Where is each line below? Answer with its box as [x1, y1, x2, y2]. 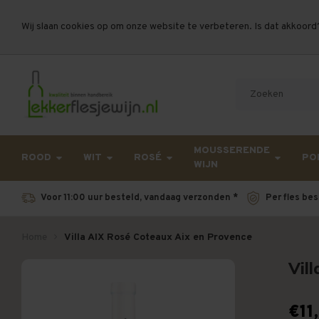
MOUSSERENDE [194, 145, 270, 157]
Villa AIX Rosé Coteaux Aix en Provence [64, 231, 252, 244]
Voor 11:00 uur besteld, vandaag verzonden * [41, 192, 238, 204]
